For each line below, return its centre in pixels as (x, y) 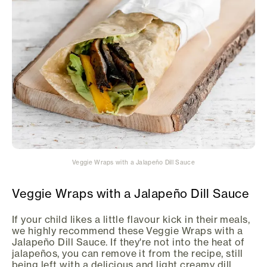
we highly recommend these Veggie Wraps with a (128, 231)
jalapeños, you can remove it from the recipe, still (128, 254)
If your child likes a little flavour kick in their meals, (131, 220)
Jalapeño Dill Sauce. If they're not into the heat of (128, 242)
